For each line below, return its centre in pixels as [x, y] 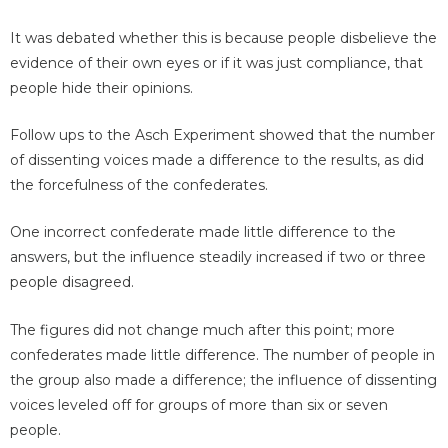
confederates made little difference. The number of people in [222, 354]
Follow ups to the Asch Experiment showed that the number [222, 135]
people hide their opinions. [101, 87]
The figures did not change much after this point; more [202, 329]
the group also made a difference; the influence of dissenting [223, 379]
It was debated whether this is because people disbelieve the [223, 37]
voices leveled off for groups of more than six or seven [199, 404]
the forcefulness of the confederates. [139, 185]
